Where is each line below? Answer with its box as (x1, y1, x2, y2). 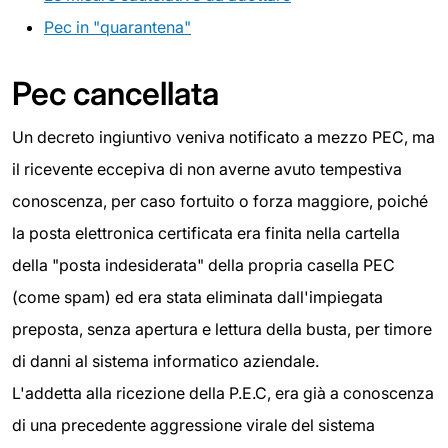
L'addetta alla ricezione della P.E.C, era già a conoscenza (12, 382, 434, 403)
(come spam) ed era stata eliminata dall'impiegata (12, 286, 383, 307)
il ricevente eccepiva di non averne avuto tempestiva (12, 158, 402, 179)
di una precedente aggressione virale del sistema (12, 414, 375, 435)
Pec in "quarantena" (44, 16, 191, 37)
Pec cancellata (12, 73, 219, 113)
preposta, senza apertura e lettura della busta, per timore (12, 318, 432, 339)
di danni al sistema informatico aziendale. (12, 350, 319, 371)
